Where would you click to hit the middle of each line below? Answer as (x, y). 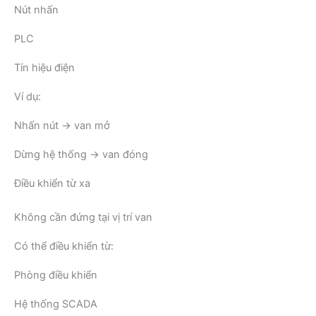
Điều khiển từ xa (52, 183)
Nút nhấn (36, 10)
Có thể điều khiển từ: (64, 246)
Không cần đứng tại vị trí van (83, 217)
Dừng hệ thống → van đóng (81, 154)
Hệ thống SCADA (56, 304)
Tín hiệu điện (44, 67)
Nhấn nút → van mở (62, 125)
